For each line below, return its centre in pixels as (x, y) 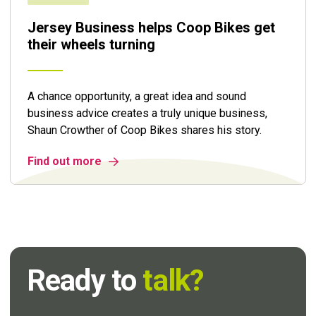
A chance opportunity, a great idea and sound (137, 96)
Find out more (65, 161)
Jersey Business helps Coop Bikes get (151, 28)
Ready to (85, 280)
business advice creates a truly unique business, (147, 113)
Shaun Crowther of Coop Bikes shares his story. (145, 130)
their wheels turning (91, 44)
